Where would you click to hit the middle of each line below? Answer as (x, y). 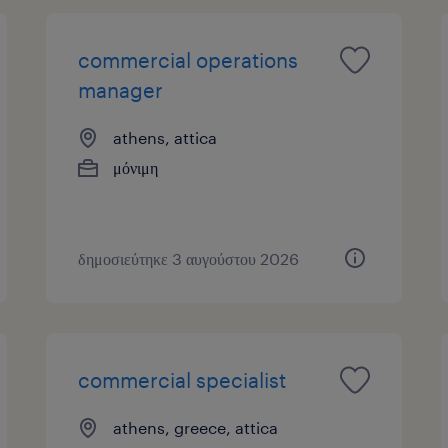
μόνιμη (136, 167)
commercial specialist (182, 379)
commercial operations (188, 59)
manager (121, 89)
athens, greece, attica (196, 427)
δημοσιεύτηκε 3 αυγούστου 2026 (189, 258)
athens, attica (165, 137)
